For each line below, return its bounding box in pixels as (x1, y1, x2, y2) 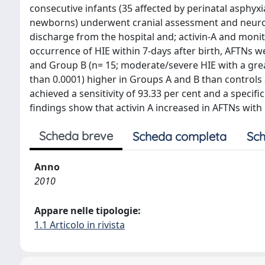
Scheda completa (132, 129, 227, 144)
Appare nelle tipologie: (34, 204, 141, 217)
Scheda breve (39, 128, 113, 143)
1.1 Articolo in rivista (34, 218, 125, 231)
